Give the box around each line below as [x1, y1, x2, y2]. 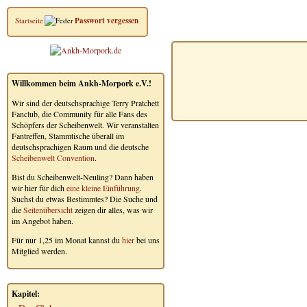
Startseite [15, 15, 43, 25]
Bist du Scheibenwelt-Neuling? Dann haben [12, 171, 153, 182]
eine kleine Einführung [66, 182, 140, 193]
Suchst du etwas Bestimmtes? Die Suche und [12, 193, 158, 204]
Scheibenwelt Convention [12, 152, 95, 163]
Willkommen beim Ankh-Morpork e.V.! [12, 77, 151, 89]
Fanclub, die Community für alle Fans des [12, 108, 147, 119]
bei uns [134, 234, 160, 245]
